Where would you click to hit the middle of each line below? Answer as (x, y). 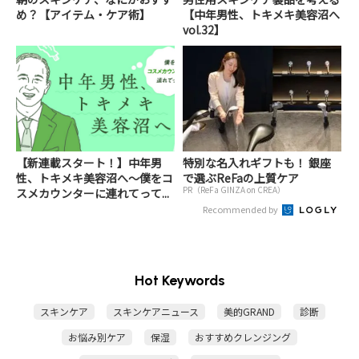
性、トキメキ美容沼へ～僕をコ (95, 177)
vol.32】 (204, 30)
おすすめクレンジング (243, 337)
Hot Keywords (179, 280)
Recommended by (241, 209)
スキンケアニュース (156, 311)
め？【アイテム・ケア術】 (83, 15)
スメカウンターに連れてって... (93, 193)
